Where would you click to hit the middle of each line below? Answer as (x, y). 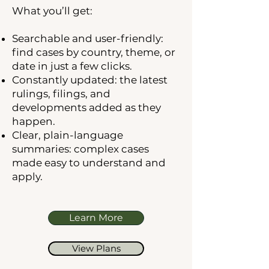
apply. (27, 177)
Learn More (96, 218)
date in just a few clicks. (72, 66)
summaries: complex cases (80, 149)
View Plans (96, 249)
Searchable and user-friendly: (88, 38)
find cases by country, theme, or (94, 52)
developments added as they (86, 107)
